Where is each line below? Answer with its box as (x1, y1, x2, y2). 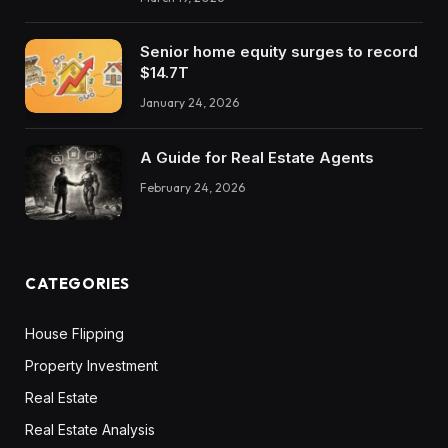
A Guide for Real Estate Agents (140, 148, 374, 168)
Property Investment (25, 356, 158, 374)
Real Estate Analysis (25, 420, 155, 438)
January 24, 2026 (140, 94, 239, 110)
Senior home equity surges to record (140, 41, 418, 61)
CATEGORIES (25, 273, 130, 293)
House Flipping (25, 324, 124, 342)
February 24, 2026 (140, 180, 245, 196)
